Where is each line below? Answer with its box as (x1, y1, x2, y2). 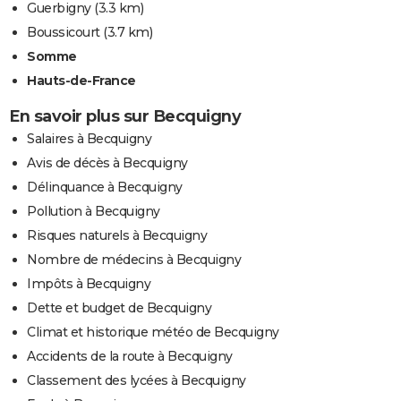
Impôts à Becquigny (27, 275, 150, 292)
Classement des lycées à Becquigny (27, 371, 246, 388)
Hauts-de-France (27, 72, 136, 89)
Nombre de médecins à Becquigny (27, 251, 241, 268)
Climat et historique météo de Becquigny (27, 323, 279, 340)
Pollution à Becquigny (27, 202, 160, 219)
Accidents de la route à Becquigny (27, 347, 233, 364)
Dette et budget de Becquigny (27, 299, 211, 316)
